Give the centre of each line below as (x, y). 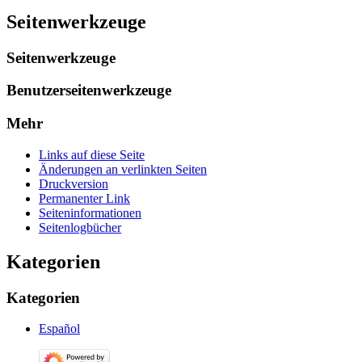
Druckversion (74, 183)
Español (59, 329)
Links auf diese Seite (92, 154)
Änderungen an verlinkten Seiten (123, 169)
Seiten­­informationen (90, 213)
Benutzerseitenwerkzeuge (89, 90)
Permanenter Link (84, 198)
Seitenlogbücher (80, 227)
